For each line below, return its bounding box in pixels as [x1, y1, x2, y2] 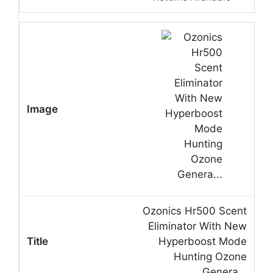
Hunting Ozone [174, 250, 247, 263]
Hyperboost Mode [158, 235, 247, 247]
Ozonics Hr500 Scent [143, 204, 247, 217]
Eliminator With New [148, 219, 247, 232]
